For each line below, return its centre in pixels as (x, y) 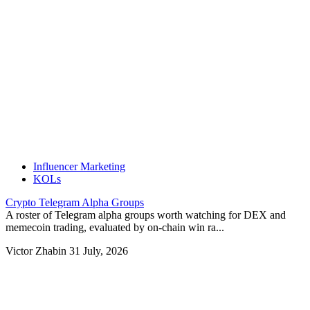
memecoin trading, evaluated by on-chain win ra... (115, 228)
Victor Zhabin (37, 251)
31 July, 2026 (99, 251)
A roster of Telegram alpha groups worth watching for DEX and (146, 215)
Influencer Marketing (79, 167)
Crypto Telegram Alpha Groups (75, 203)
